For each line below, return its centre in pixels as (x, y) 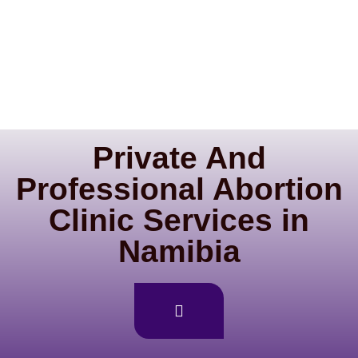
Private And (179, 158)
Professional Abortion (179, 189)
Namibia (179, 251)
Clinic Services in (179, 220)
